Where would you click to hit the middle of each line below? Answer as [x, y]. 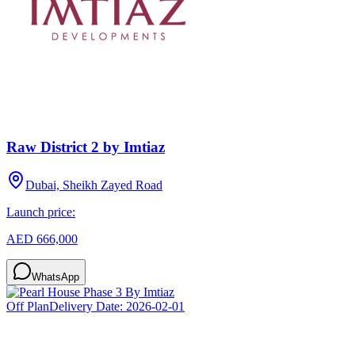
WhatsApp [55, 277]
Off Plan [28, 307]
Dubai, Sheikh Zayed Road [94, 185]
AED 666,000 [42, 239]
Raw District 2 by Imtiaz [86, 147]
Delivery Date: [88, 307]
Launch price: [41, 212]
